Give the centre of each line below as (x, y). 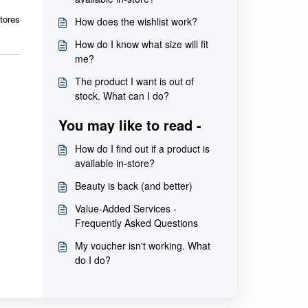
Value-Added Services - (125, 208)
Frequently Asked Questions (136, 223)
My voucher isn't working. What (142, 245)
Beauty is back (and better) (133, 186)
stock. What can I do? (122, 96)
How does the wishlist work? (136, 21)
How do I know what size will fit (141, 44)
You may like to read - (130, 125)
